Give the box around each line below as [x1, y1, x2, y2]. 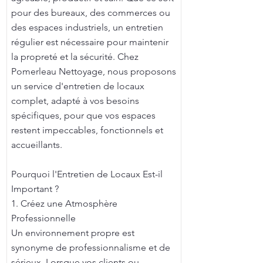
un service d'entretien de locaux [11, 80, 144, 92]
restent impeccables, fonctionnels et [11, 124, 163, 136]
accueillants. [11, 139, 62, 150]
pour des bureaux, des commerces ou [11, 7, 170, 18]
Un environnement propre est [11, 227, 134, 238]
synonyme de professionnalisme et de [11, 242, 170, 253]
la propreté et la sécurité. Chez [11, 51, 139, 62]
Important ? [11, 183, 59, 194]
